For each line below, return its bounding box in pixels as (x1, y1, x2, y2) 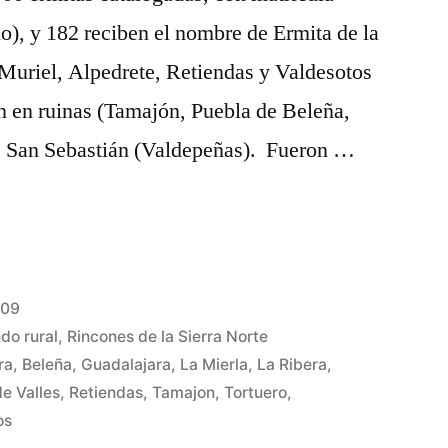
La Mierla (180, 355, 249, 374)
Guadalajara (81, 355, 172, 374)
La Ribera (257, 355, 328, 374)
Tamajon (152, 383, 216, 402)
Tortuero (224, 383, 288, 402)
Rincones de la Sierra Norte (67, 327, 269, 346)
